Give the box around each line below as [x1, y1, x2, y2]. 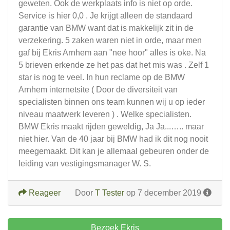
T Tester [95, 188, 124, 197]
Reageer [27, 188, 61, 197]
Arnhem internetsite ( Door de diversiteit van [18, 85, 178, 94]
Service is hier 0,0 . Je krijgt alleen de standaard [18, 11, 193, 20]
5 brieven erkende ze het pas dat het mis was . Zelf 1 [18, 61, 209, 69]
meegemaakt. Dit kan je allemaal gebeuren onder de [18, 147, 209, 156]
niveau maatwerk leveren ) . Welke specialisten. [18, 110, 191, 119]
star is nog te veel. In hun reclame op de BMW [18, 73, 185, 82]
